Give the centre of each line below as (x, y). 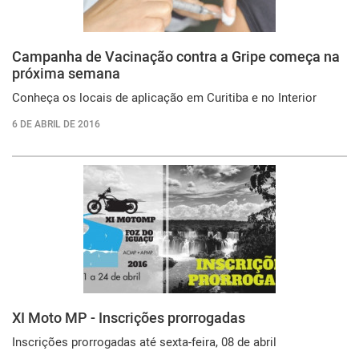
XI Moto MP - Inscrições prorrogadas (129, 317)
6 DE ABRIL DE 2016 (56, 123)
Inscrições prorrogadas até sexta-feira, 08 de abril (144, 341)
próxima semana (66, 73)
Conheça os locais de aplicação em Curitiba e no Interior (164, 97)
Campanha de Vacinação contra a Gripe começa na (176, 56)
